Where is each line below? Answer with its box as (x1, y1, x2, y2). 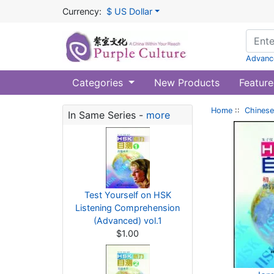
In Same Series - (68, 109, 146, 121)
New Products (154, 76, 220, 89)
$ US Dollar (106, 6, 152, 17)
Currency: (62, 6, 102, 17)
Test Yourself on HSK (84, 190, 171, 200)
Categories (72, 76, 126, 89)
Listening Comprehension (75, 202, 180, 213)
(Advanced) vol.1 (93, 215, 162, 226)
